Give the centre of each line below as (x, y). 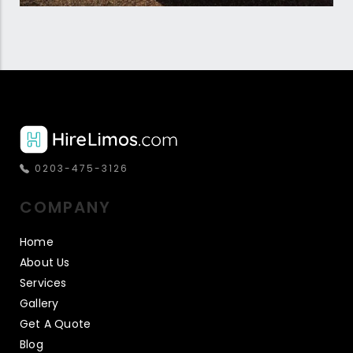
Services (43, 283)
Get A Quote (56, 324)
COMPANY (65, 208)
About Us (45, 263)
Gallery (39, 304)
